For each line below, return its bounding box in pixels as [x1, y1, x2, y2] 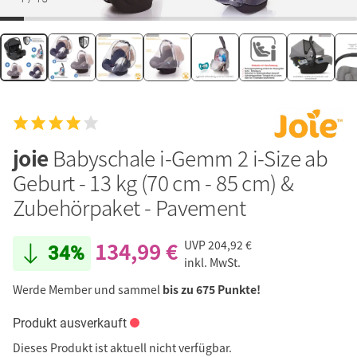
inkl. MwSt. [184, 253, 241, 270]
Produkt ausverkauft [13, 315, 127, 331]
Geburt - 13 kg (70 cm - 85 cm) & [13, 167, 294, 198]
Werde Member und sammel [13, 280, 163, 297]
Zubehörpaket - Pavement [13, 191, 246, 222]
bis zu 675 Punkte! [163, 280, 261, 297]
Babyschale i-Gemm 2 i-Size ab [52, 142, 328, 173]
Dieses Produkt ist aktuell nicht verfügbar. [13, 339, 232, 355]
